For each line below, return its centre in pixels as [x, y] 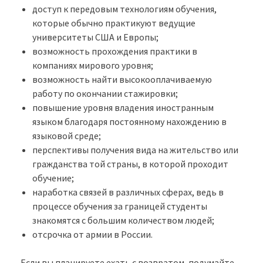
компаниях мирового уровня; [93, 65]
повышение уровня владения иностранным [123, 108]
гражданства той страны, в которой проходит [130, 164]
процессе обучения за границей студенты [120, 206]
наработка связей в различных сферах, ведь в [128, 192]
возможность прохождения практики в [115, 51]
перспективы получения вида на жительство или [135, 150]
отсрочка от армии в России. [92, 235]
